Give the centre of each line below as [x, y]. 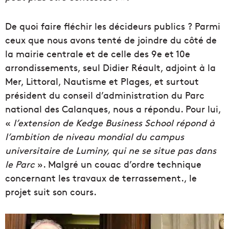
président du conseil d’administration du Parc [105, 95]
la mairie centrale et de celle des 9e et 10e [98, 54]
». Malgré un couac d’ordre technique [118, 164]
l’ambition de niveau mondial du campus [95, 136]
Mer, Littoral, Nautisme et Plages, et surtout [102, 81]
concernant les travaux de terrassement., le [101, 178]
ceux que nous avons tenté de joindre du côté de [111, 40]
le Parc [20, 164]
